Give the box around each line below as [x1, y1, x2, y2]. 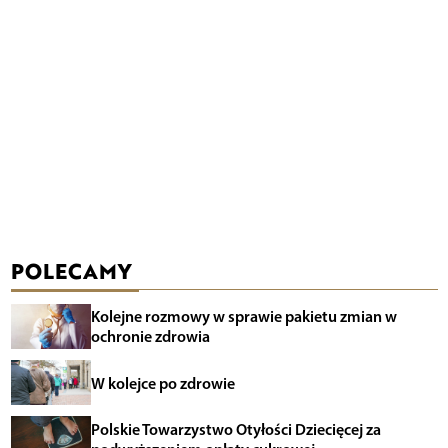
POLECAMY [10, 255, 131, 287]
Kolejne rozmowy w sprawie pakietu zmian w [90, 306, 397, 327]
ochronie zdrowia [90, 326, 210, 347]
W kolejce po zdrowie [90, 372, 235, 393]
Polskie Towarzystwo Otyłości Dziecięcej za [90, 418, 381, 439]
